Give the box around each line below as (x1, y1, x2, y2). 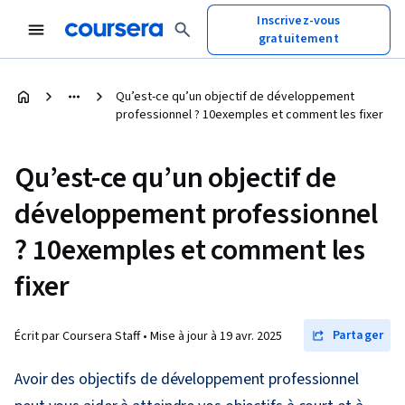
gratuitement (259, 29, 339, 48)
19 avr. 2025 (220, 327, 282, 345)
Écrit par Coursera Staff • (14, 327, 150, 345)
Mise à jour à (150, 327, 220, 345)
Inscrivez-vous (257, 11, 341, 30)
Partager (332, 326, 383, 344)
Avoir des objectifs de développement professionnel (14, 368, 359, 391)
